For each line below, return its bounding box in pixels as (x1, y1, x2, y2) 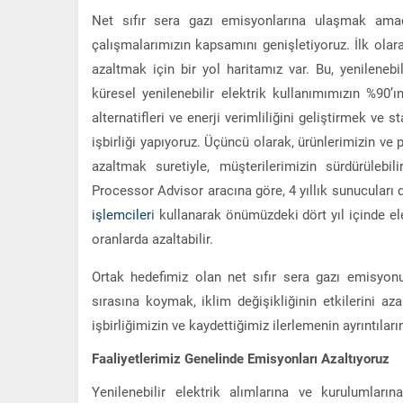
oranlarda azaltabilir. (92, 228, 213, 247)
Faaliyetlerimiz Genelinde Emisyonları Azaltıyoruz (92, 348, 390, 367)
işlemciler (92, 204, 151, 223)
